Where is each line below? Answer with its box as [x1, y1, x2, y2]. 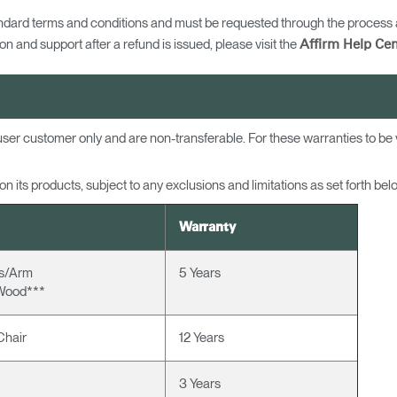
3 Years [179, 376, 221, 392]
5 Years [179, 265, 221, 281]
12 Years [179, 330, 224, 346]
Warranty [179, 221, 236, 234]
